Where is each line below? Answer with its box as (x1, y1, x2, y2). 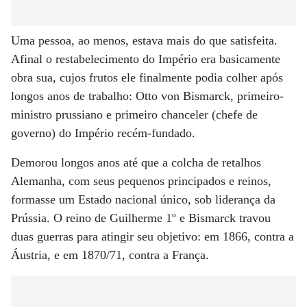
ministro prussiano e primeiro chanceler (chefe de (11, 108, 258, 121)
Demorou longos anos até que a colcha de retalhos (11, 156, 261, 169)
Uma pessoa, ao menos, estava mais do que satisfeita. (11, 34, 278, 47)
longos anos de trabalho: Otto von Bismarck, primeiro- (11, 89, 284, 103)
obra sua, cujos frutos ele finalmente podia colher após (11, 71, 283, 84)
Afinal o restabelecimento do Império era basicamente (11, 52, 280, 66)
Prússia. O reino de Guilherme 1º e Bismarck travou (11, 211, 271, 225)
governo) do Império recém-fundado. (11, 126, 195, 140)
